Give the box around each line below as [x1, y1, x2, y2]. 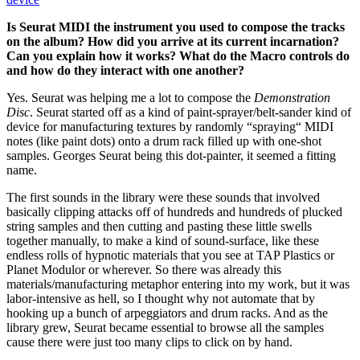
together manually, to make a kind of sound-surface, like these [6, 234, 319, 248]
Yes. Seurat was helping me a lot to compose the [6, 91, 254, 105]
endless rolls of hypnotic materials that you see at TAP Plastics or [6, 248, 334, 263]
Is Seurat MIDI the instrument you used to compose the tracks [6, 20, 345, 35]
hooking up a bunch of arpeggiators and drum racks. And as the [6, 306, 328, 321]
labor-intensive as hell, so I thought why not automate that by [6, 292, 315, 306]
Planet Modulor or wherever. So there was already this [6, 263, 281, 277]
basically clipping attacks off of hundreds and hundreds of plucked [6, 205, 342, 219]
